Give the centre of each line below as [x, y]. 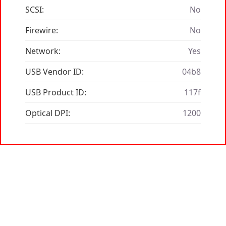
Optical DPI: [48, 113]
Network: [43, 51]
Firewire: [42, 31]
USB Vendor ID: [54, 72]
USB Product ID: [56, 93]
